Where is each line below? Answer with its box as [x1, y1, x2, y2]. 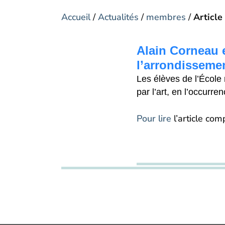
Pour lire [137, 113, 171, 125]
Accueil [61, 11, 90, 24]
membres [146, 11, 186, 24]
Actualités [98, 11, 139, 24]
